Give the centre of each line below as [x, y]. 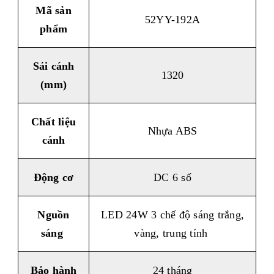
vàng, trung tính [172, 233]
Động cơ [54, 177]
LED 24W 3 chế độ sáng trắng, [172, 215]
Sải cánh [54, 66]
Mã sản [54, 10]
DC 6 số [172, 177]
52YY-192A [172, 20]
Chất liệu [54, 122]
